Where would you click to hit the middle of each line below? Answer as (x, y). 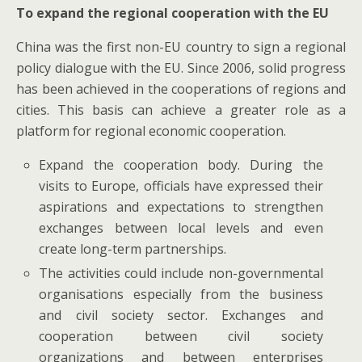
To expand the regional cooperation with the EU (173, 13)
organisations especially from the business (181, 294)
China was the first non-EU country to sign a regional (181, 46)
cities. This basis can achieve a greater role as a (181, 109)
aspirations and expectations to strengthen (181, 206)
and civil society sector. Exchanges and (181, 315)
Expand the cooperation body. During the (181, 164)
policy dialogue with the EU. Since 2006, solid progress (181, 67)
